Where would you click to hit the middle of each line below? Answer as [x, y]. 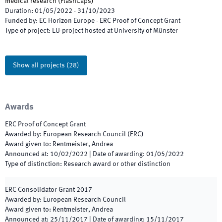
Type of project [27, 31]
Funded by [20, 21]
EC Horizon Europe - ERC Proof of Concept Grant [110, 21]
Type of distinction [32, 164]
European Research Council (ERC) [93, 134]
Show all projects [39, 65]
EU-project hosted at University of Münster [115, 31]
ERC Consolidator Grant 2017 [49, 190]
